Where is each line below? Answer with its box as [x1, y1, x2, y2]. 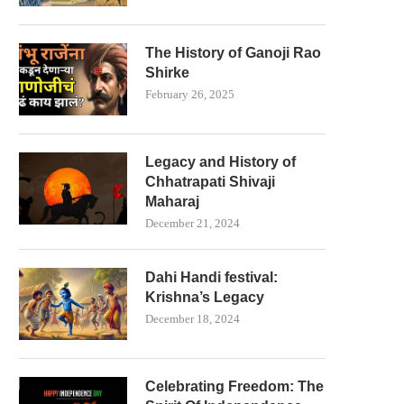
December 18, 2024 [145, 311, 240, 326]
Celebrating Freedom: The [145, 378, 324, 394]
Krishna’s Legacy [145, 289, 264, 305]
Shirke [145, 64, 189, 80]
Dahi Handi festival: [145, 269, 278, 285]
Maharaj [145, 193, 199, 209]
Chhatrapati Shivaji [145, 173, 275, 189]
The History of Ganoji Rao [145, 44, 321, 60]
